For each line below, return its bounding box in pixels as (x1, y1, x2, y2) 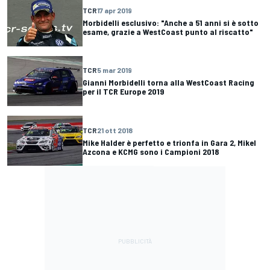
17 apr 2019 (97, 6, 132, 15)
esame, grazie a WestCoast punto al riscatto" (83, 27, 253, 37)
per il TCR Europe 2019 (83, 86, 165, 97)
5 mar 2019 (97, 66, 132, 75)
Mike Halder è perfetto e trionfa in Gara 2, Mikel (83, 137, 256, 148)
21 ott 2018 (97, 125, 133, 134)
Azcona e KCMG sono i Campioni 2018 (83, 146, 219, 157)
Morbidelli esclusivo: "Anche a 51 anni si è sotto (83, 17, 259, 28)
